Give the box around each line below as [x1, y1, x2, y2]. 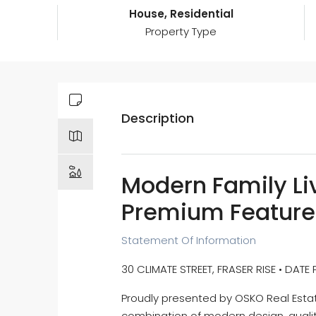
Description [121, 109, 194, 128]
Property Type [145, 24, 217, 39]
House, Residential [128, 6, 233, 22]
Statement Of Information [121, 233, 256, 248]
